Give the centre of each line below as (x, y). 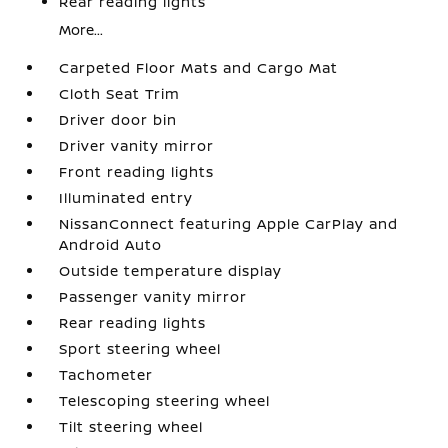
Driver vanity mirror (137, 145)
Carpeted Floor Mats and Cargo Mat (199, 67)
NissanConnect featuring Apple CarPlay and (229, 223)
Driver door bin (118, 119)
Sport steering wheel (140, 348)
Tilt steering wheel (131, 426)
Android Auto (111, 244)
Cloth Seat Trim (120, 93)
